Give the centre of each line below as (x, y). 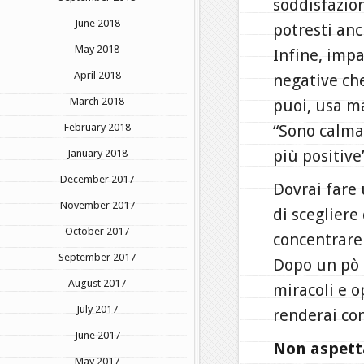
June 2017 (97, 335)
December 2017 (97, 179)
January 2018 (97, 153)
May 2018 (97, 49)
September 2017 (97, 257)
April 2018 (97, 75)
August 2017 (97, 283)
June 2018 (97, 23)
